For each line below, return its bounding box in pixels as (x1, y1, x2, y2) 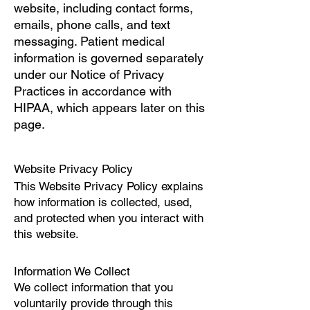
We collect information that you (14, 280, 173, 294)
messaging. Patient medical (14, 34, 165, 48)
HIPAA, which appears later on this (14, 100, 205, 115)
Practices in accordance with (14, 84, 172, 98)
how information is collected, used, (14, 195, 192, 209)
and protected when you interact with (14, 211, 203, 225)
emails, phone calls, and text (14, 17, 170, 32)
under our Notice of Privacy (14, 67, 164, 82)
